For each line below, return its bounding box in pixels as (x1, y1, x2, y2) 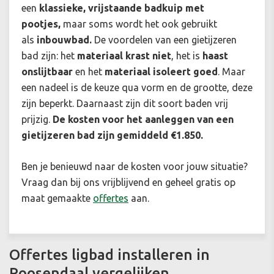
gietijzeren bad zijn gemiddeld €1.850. (21, 130, 203, 141)
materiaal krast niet (77, 50, 171, 62)
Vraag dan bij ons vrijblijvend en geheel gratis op (21, 177, 235, 188)
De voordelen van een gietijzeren (94, 34, 237, 46)
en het (75, 66, 102, 78)
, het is (171, 50, 200, 62)
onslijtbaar (21, 66, 73, 78)
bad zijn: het (21, 50, 75, 62)
